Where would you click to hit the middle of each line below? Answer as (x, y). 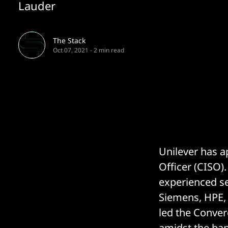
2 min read (109, 50)
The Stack (69, 40)
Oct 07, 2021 (71, 50)
